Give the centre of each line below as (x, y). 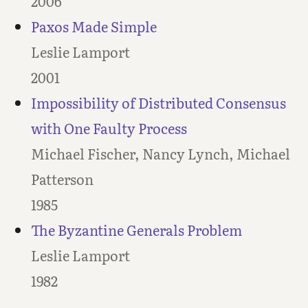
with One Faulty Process (109, 128)
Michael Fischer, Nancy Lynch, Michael (160, 154)
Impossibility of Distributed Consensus (158, 103)
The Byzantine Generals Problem (136, 230)
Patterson (62, 179)
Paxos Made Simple (93, 26)
